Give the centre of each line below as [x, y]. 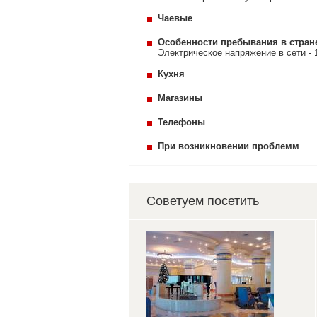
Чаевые [175, 18]
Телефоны [181, 122]
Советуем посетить [203, 201]
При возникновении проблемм [229, 146]
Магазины [180, 98]
